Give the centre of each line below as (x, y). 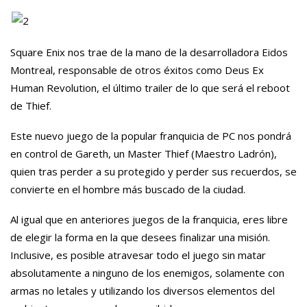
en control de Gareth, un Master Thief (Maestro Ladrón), (144, 153)
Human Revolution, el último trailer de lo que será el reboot (150, 87)
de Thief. (31, 105)
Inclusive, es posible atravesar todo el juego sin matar (138, 255)
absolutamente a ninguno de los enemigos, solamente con (147, 272)
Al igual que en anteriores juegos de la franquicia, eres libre (149, 219)
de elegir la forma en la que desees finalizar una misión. (140, 237)
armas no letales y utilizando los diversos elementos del (143, 290)
